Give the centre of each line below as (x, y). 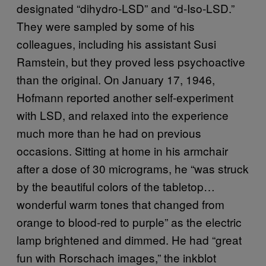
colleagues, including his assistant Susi (116, 44)
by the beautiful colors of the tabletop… (116, 186)
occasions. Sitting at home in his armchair (122, 151)
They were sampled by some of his (106, 26)
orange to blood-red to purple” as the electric (129, 222)
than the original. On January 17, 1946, (116, 80)
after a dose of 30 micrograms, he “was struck (133, 169)
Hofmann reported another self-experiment (125, 97)
